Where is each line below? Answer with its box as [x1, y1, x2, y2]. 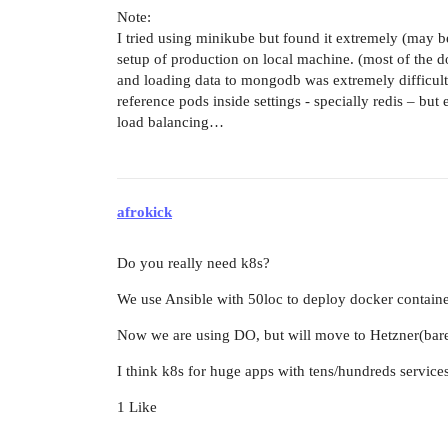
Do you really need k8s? [117, 254, 270, 271]
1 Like [117, 398, 157, 415]
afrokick [117, 203, 172, 220]
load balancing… [117, 114, 224, 131]
